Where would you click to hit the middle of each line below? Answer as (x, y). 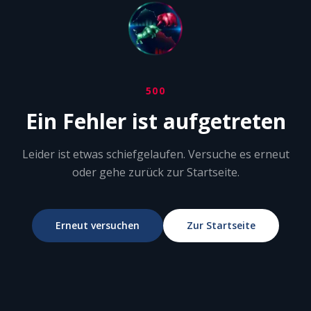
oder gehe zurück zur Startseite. (155, 172)
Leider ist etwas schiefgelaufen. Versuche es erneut (155, 154)
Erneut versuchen (98, 225)
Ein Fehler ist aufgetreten (155, 121)
